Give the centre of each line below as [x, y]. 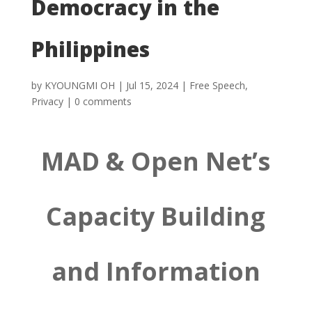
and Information [156, 271]
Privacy [47, 101]
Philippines [90, 49]
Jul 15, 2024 [152, 85]
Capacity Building [156, 216]
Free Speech [217, 85]
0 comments [103, 101]
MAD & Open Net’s [156, 161]
